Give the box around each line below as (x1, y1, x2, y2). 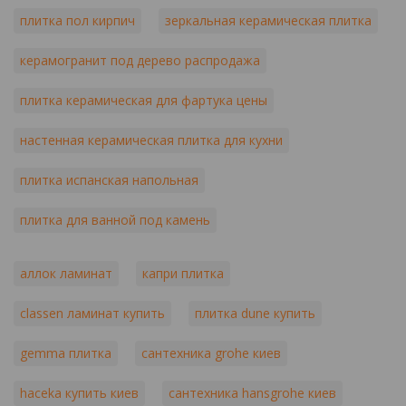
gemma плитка (20, 344, 111, 362)
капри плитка (142, 265, 224, 282)
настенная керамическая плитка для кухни (20, 131, 283, 149)
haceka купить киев (20, 384, 139, 401)
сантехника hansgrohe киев (169, 384, 336, 401)
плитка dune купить (195, 304, 315, 322)
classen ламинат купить (20, 304, 165, 322)
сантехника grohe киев (141, 344, 281, 362)
